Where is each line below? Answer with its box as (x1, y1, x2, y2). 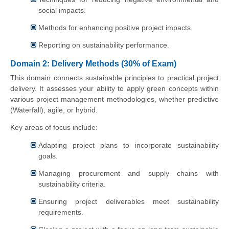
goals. (38, 152, 58, 161)
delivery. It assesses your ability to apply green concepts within (10, 84, 219, 93)
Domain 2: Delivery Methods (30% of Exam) (10, 59, 176, 68)
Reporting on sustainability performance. (38, 41, 169, 50)
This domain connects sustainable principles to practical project (10, 73, 219, 82)
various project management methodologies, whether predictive (10, 95, 219, 103)
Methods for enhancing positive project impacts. (38, 24, 193, 32)
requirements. (38, 208, 83, 216)
